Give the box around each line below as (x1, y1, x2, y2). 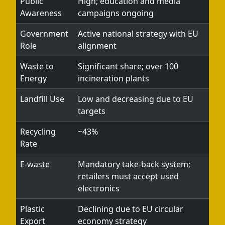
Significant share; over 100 (78, 61, 178, 72)
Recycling (20, 126, 56, 137)
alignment (78, 40, 117, 51)
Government (20, 28, 68, 39)
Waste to (20, 61, 54, 72)
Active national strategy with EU (78, 28, 198, 39)
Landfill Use (20, 93, 64, 104)
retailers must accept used (78, 171, 179, 182)
